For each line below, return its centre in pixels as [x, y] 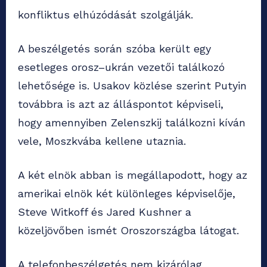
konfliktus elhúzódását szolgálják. [105, 15]
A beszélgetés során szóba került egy [114, 49]
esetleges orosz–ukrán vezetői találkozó [121, 67]
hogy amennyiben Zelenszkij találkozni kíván [132, 123]
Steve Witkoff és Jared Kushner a [105, 212]
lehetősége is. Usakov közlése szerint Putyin [132, 86]
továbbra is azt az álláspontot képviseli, [121, 104]
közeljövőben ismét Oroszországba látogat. [128, 231]
